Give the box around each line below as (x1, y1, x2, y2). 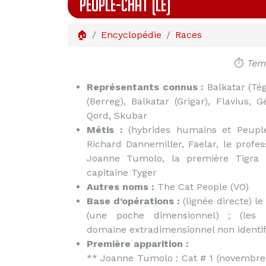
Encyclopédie (101, 29, 161, 40)
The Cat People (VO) (154, 181, 249, 192)
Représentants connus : (87, 81, 204, 93)
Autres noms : (87, 181, 154, 192)
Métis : (87, 124, 123, 135)
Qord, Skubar (87, 110, 147, 121)
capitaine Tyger (87, 167, 157, 178)
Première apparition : (87, 238, 189, 249)
